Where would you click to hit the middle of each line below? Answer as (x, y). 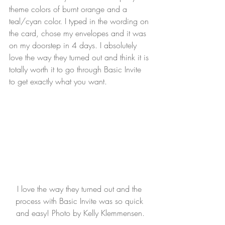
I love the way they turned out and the (80, 189)
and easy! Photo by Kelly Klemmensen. (80, 213)
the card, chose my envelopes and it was (79, 33)
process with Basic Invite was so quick (80, 201)
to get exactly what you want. (58, 82)
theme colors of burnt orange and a (69, 9)
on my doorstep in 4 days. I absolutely (74, 45)
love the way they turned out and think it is (80, 58)
